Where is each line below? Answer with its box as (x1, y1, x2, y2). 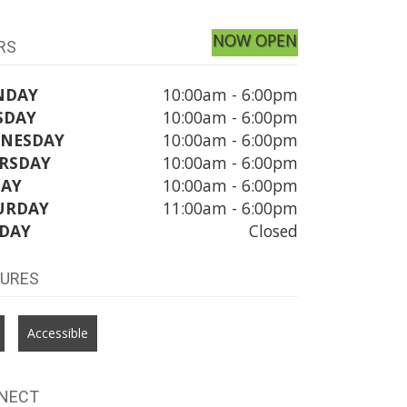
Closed (249, 219, 299, 242)
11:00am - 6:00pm (163, 196, 299, 219)
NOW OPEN (213, 28, 298, 51)
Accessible (27, 323, 89, 342)
